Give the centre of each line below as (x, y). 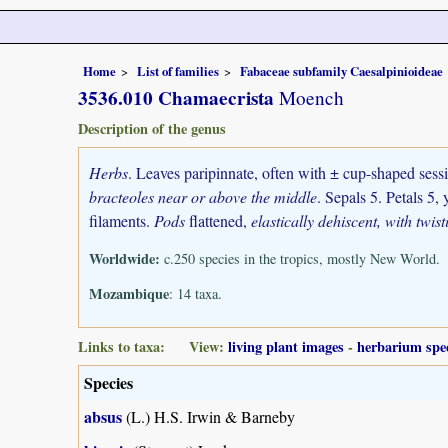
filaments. (121, 220)
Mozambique (129, 294)
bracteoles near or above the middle (203, 196)
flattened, (218, 220)
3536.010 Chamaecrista (176, 97)
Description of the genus (152, 128)
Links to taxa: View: (153, 346)
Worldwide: (124, 258)
